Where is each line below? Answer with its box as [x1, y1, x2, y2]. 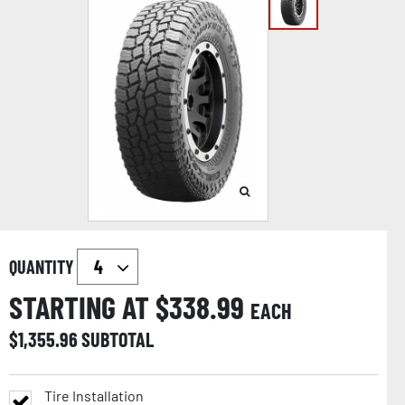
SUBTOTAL [81, 326, 154, 351]
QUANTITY [9, 255, 77, 278]
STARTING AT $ [9, 287, 169, 325]
